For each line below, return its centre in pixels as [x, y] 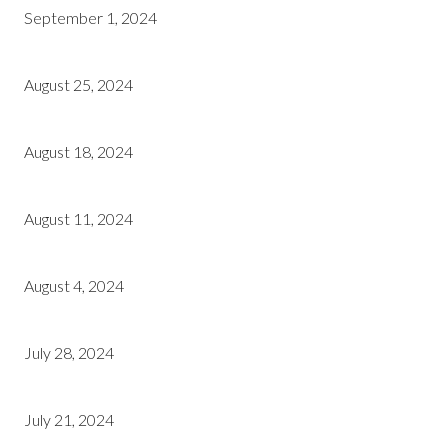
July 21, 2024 [69, 419]
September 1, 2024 [90, 17]
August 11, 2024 [78, 218]
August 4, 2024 [74, 285]
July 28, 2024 [69, 352]
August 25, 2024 [78, 84]
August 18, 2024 [78, 151]
